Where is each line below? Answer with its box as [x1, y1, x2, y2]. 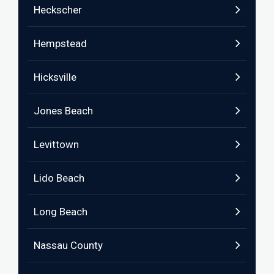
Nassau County [34, 239, 103, 251]
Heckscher [34, 4, 82, 16]
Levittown [34, 138, 79, 150]
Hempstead [34, 37, 87, 50]
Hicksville [34, 71, 76, 83]
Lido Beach [34, 172, 84, 184]
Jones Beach [34, 105, 93, 117]
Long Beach [34, 206, 87, 218]
